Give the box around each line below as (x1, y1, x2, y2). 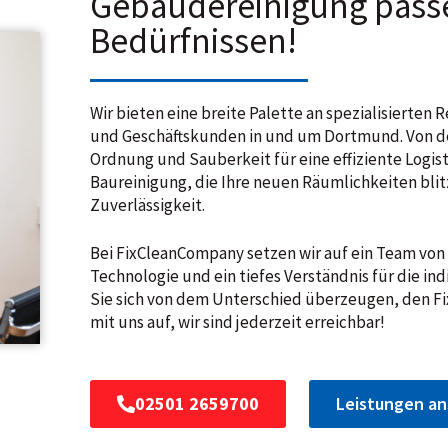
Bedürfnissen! (90, 19, 298, 63)
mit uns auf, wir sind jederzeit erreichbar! (90, 311, 386, 333)
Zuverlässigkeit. (90, 193, 206, 216)
